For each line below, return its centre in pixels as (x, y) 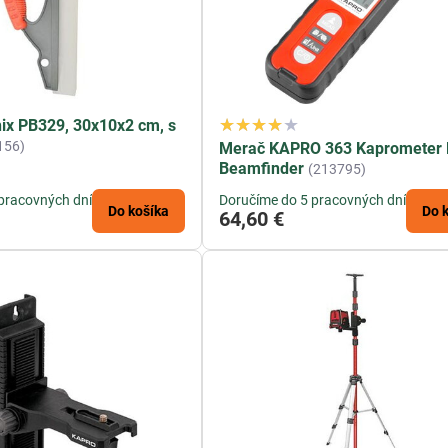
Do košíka (139, 211)
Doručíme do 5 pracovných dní (313, 200)
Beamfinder (262, 169)
